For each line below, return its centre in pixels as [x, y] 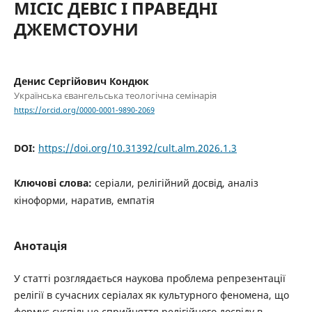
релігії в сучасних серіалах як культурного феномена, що [151, 295]
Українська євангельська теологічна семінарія [115, 95]
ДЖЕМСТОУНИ [76, 29]
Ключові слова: [54, 183]
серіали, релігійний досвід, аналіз [176, 183]
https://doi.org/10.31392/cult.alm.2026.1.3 [137, 148]
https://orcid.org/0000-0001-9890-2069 [84, 110]
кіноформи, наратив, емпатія [84, 201]
